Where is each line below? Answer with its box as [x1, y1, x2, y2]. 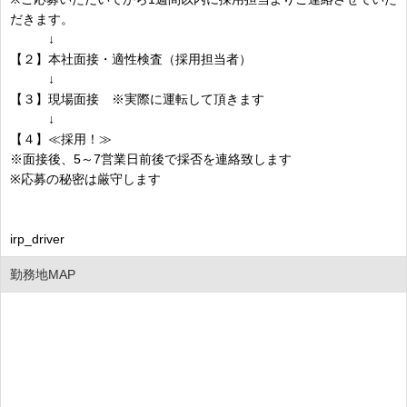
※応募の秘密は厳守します [10, 171, 161, 186]
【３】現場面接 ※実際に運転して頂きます [10, 91, 264, 106]
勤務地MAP [10, 266, 75, 282]
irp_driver [10, 231, 65, 246]
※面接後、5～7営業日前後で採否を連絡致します [10, 151, 292, 166]
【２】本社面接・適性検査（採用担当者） [10, 51, 252, 66]
